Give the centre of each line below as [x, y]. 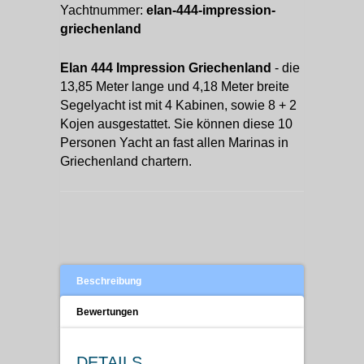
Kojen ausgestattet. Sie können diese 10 [176, 124]
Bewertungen [107, 312]
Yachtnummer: [103, 10]
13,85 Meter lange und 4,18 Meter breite [175, 87]
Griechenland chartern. [126, 161]
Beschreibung [109, 281]
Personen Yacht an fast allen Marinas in [174, 143]
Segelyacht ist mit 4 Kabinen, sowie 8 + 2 [178, 105]
